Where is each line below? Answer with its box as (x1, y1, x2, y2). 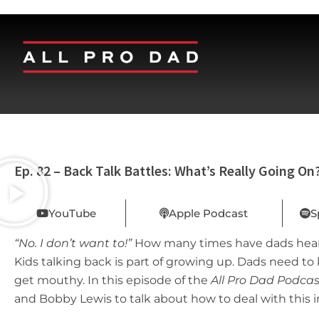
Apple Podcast (169, 206, 249, 220)
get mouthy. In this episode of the (14, 273, 211, 287)
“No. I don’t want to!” (14, 236, 132, 250)
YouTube (48, 206, 96, 220)
